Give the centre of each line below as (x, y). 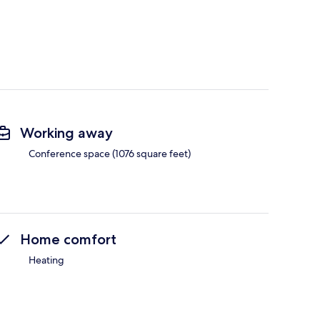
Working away (66, 133)
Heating (46, 260)
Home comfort (68, 240)
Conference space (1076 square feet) (110, 154)
